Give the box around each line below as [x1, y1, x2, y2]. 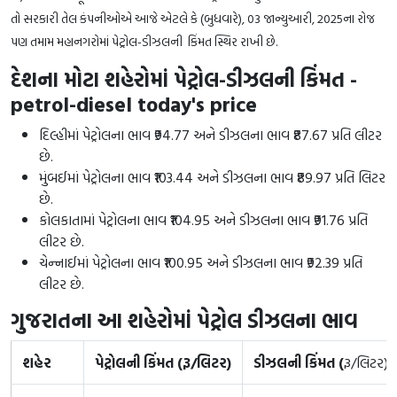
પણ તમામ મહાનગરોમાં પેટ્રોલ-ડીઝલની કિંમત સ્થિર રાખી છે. [11, 31, 277, 51]
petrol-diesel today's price [11, 88, 257, 120]
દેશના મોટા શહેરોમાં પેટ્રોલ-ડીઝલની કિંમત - [11, 63, 357, 95]
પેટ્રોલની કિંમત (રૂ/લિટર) [95, 351, 231, 373]
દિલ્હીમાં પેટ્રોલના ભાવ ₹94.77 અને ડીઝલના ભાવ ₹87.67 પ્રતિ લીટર [39, 123, 382, 145]
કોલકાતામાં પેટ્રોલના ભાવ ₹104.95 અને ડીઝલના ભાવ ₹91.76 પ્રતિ [39, 208, 368, 230]
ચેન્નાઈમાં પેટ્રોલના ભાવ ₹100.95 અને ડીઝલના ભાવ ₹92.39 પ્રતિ [39, 251, 362, 273]
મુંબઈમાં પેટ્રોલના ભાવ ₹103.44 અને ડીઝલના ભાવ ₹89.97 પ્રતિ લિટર [39, 166, 385, 188]
